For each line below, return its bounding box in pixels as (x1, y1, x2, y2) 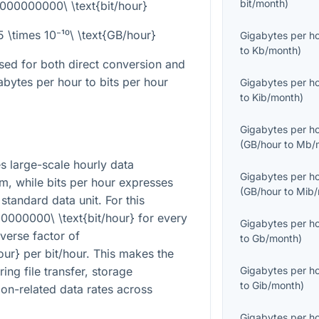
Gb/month (252, 232, 299, 245)
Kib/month (252, 91, 300, 104)
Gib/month (252, 279, 301, 292)
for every (135, 210, 187, 225)
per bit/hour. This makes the (20, 246, 174, 261)
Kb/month (252, 44, 298, 57)
